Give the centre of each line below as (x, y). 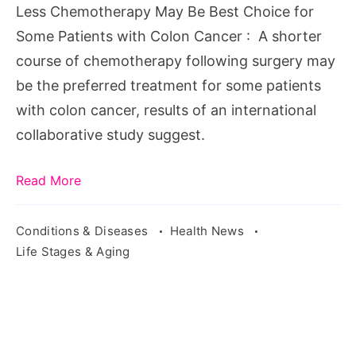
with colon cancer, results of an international (166, 110)
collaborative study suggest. (110, 134)
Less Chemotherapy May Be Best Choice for (165, 11)
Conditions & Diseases (84, 230)
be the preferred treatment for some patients (168, 85)
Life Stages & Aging (73, 251)
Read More (48, 180)
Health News (209, 230)
